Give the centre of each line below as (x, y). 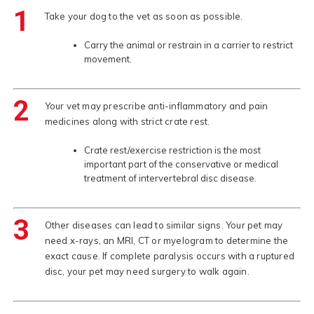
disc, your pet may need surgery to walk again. (147, 272)
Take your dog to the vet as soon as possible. (144, 16)
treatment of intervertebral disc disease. (170, 178)
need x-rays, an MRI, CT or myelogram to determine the (166, 241)
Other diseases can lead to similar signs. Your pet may (164, 225)
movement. (108, 59)
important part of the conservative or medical (181, 164)
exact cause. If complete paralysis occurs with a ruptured (169, 256)
